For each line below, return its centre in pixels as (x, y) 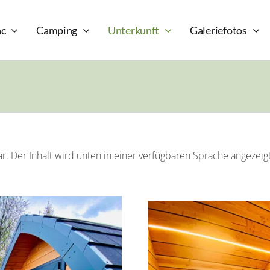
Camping (57, 30)
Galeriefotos (218, 30)
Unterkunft (133, 30)
